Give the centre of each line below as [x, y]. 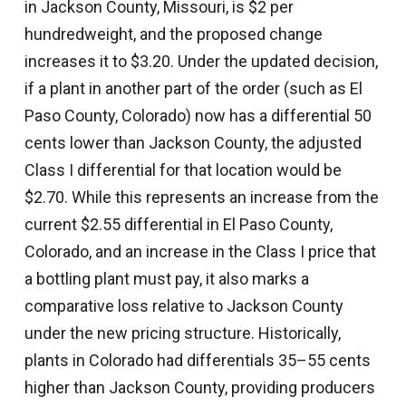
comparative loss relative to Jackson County [184, 305]
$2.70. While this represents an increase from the [201, 197]
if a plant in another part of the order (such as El [193, 88]
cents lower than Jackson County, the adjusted [193, 142]
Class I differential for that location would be [183, 169]
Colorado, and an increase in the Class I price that [200, 251]
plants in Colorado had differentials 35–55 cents [197, 360]
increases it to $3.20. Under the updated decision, [201, 61]
